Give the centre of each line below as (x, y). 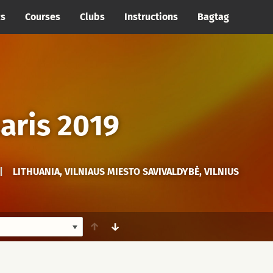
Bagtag (213, 17)
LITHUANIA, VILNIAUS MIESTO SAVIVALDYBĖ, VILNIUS (126, 172)
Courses (43, 17)
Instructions (151, 17)
